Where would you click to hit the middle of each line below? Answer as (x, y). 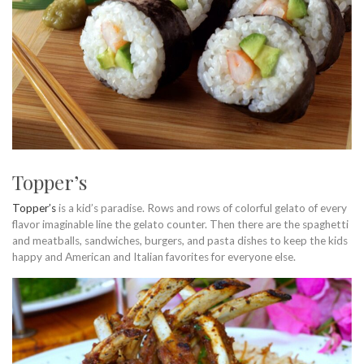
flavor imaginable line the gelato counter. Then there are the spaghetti (180, 224)
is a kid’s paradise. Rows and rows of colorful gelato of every (201, 208)
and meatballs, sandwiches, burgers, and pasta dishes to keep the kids (180, 240)
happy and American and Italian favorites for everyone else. (154, 256)
